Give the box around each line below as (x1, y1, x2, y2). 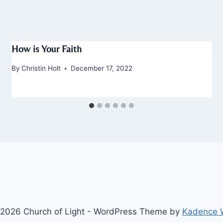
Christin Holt (21, 64, 61, 73)
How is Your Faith (11, 43, 82, 55)
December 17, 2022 (70, 64, 132, 73)
